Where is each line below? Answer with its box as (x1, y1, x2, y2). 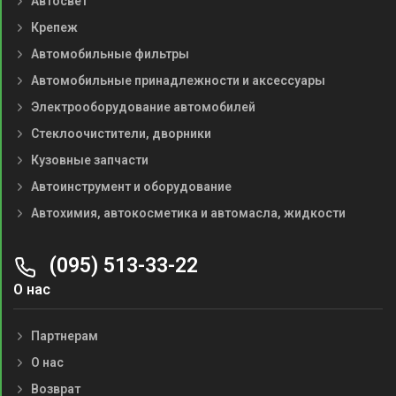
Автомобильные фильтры (31, 47, 189, 62)
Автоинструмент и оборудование (31, 179, 232, 194)
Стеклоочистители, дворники (31, 126, 211, 141)
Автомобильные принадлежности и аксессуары (31, 73, 325, 88)
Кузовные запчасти (31, 153, 148, 168)
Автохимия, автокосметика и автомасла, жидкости (31, 206, 346, 221)
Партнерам (31, 329, 98, 344)
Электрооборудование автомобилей (31, 100, 255, 115)
